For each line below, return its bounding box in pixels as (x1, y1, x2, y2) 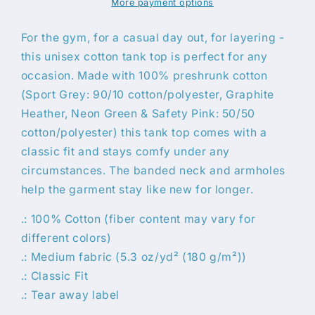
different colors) (20, 231, 112, 245)
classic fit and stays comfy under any (20, 144, 231, 158)
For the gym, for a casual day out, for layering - (20, 30, 285, 44)
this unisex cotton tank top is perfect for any (20, 49, 268, 63)
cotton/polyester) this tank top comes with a (20, 125, 267, 139)
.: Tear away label (20, 288, 120, 302)
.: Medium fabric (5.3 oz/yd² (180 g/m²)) (20, 250, 247, 264)
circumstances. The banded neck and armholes (20, 163, 285, 177)
